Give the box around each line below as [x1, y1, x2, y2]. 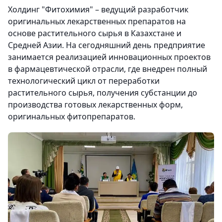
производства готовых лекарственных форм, [8, 99, 183, 110]
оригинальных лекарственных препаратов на [8, 15, 186, 27]
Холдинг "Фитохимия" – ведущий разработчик [8, 3, 188, 15]
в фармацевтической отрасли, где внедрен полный [8, 63, 207, 74]
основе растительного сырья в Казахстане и [8, 27, 181, 39]
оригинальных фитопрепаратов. [8, 111, 135, 122]
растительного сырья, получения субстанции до [8, 87, 197, 98]
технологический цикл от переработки [8, 75, 160, 86]
